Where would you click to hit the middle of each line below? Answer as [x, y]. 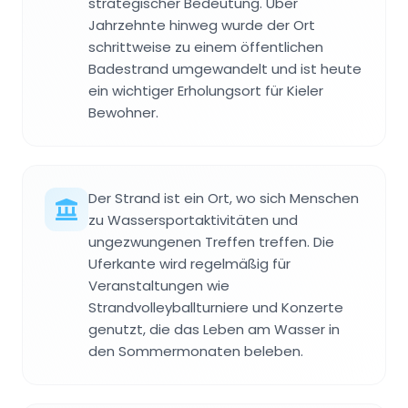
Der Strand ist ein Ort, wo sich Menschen [224, 198]
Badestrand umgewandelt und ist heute [225, 68]
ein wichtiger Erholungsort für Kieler [206, 90]
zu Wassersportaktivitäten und [193, 219]
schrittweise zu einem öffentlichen [206, 46]
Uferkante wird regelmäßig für [189, 263]
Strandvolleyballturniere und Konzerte [216, 307]
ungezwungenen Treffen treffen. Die [211, 241]
